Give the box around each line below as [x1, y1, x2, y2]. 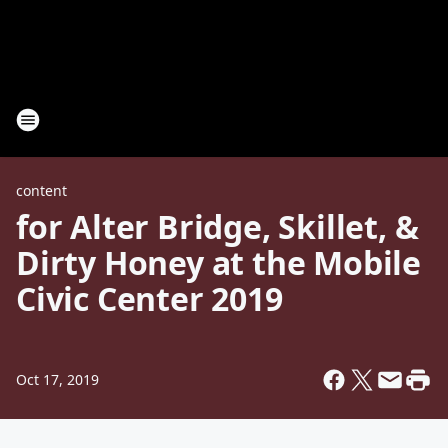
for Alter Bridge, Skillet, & [16, 205, 419, 248]
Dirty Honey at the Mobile [16, 241, 421, 284]
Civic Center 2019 [16, 277, 283, 320]
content [16, 181, 67, 200]
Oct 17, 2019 [16, 370, 99, 389]
